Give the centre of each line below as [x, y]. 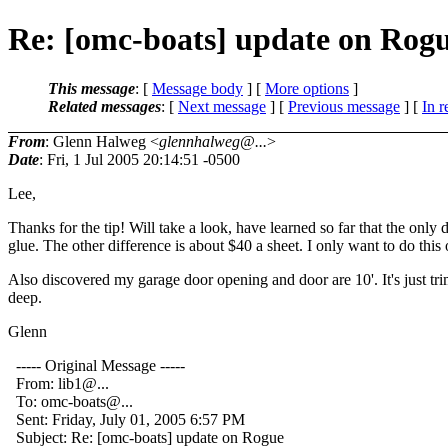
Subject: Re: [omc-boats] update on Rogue [146, 437]
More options [307, 88]
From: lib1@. [54, 383]
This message [91, 88]
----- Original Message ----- [96, 365]
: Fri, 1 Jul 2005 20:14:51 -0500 [139, 159]
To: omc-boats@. [66, 401]
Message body [197, 88]
